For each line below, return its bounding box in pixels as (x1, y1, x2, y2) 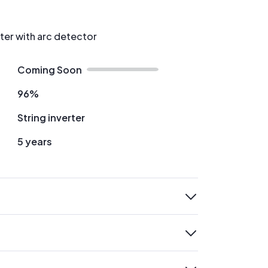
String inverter (17, 111, 85, 124)
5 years (17, 135, 52, 148)
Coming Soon (17, 63, 82, 76)
